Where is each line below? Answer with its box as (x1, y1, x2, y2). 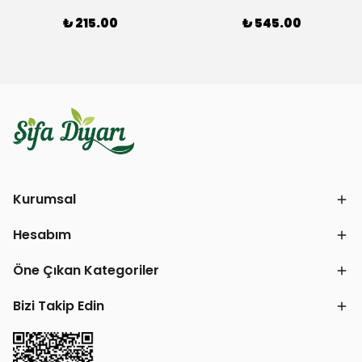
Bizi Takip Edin (13, 297, 104, 315)
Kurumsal (13, 190, 76, 208)
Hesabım (13, 225, 71, 244)
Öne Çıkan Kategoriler (13, 261, 159, 280)
